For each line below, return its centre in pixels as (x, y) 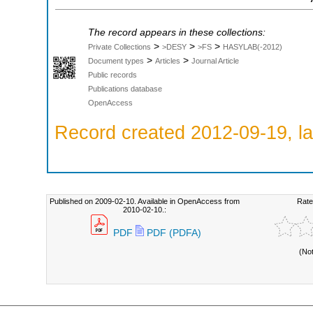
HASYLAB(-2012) (253, 47)
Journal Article (215, 61)
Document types (116, 61)
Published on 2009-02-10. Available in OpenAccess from (144, 201)
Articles (168, 61)
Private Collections (119, 47)
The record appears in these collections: (177, 33)
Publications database (125, 89)
